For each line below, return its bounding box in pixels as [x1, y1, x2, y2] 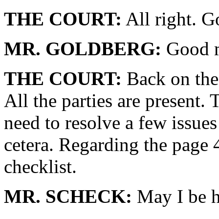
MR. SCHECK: [4, 186, 132, 207]
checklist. [4, 156, 77, 177]
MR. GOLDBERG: [4, 38, 161, 59]
